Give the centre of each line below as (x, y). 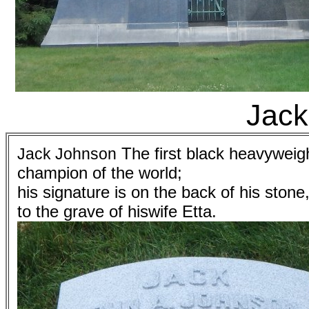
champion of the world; (100, 173)
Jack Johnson (67, 154)
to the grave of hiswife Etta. (117, 211)
